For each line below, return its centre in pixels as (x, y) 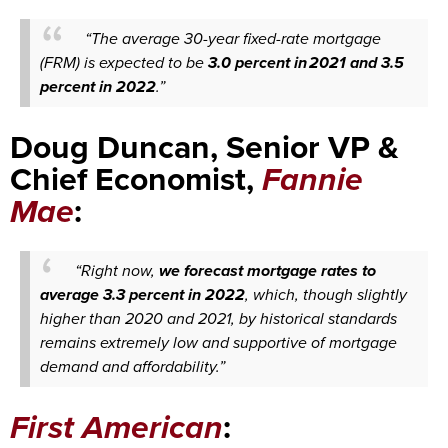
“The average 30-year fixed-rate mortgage (233, 38)
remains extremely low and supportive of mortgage (218, 342)
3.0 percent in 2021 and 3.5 (306, 62)
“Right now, (117, 270)
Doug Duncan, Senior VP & (204, 147)
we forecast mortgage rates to (267, 270)
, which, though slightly (326, 294)
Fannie (312, 179)
